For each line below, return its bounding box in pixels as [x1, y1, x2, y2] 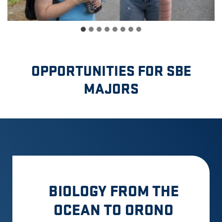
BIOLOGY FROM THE [48, 179, 179, 201]
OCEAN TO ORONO [54, 198, 173, 220]
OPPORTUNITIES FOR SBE [31, 59, 191, 80]
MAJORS [83, 77, 139, 98]
